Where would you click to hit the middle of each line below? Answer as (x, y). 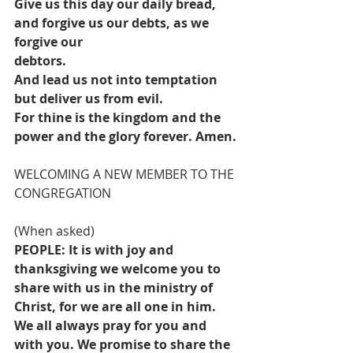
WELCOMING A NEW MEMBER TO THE (126, 175)
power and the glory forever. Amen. (125, 137)
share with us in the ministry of (115, 288)
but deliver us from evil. (89, 99)
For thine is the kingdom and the (119, 118)
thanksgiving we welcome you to (119, 269)
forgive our (48, 42)
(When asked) (54, 231)
